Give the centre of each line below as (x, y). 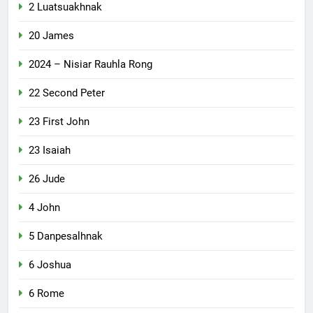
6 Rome (46, 293)
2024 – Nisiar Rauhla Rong (90, 64)
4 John (44, 207)
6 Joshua (50, 264)
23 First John (59, 121)
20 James (51, 35)
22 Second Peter (67, 93)
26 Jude (47, 179)
